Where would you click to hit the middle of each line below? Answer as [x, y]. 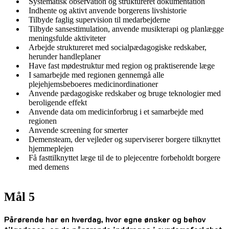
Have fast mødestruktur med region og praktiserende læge [122, 66]
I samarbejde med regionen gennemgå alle [96, 75]
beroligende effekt [58, 103]
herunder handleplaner [65, 57]
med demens [49, 167]
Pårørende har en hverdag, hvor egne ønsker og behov [105, 219]
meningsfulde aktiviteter [67, 38]
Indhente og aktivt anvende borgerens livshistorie [109, 11]
